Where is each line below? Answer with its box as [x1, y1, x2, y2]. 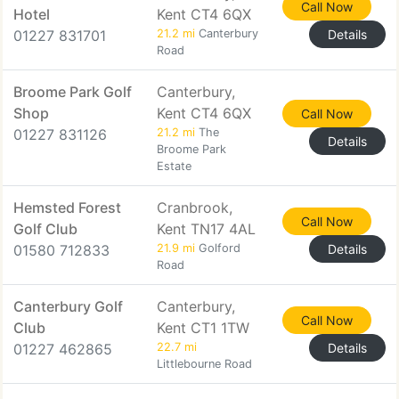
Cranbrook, [157, 199, 232, 216]
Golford [195, 241, 240, 255]
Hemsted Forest [13, 199, 121, 216]
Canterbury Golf [13, 297, 123, 315]
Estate [157, 159, 191, 173]
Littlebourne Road [157, 357, 252, 370]
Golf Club [13, 220, 77, 238]
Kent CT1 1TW [157, 319, 249, 337]
